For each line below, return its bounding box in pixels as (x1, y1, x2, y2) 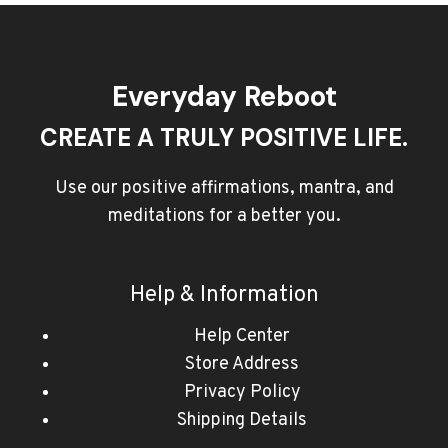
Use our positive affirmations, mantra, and (54, 177, 394, 201)
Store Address (185, 353, 299, 377)
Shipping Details (177, 409, 307, 433)
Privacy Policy (183, 381, 301, 405)
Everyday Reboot (111, 78, 337, 116)
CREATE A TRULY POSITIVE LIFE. (40, 122, 408, 154)
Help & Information (129, 282, 319, 310)
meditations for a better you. (107, 205, 341, 229)
